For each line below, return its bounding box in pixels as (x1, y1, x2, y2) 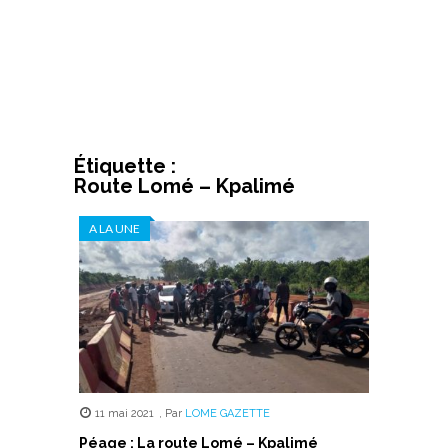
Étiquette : (74, 154, 176, 178)
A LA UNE (89, 221, 140, 236)
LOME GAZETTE (184, 406, 270, 420)
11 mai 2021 (94, 406, 154, 420)
